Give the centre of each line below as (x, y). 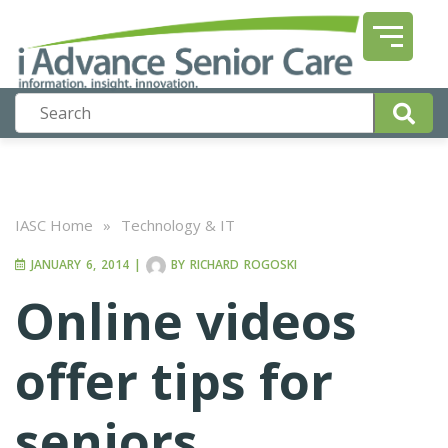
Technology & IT (178, 225)
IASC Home (54, 225)
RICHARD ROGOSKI (243, 265)
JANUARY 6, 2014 (77, 265)
